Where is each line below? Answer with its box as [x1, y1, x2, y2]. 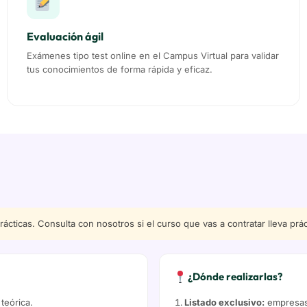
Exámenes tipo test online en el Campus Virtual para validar [27, 50, 279, 62]
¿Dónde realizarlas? [187, 270, 282, 284]
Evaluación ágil [27, 29, 103, 44]
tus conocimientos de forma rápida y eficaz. [27, 64, 212, 75]
